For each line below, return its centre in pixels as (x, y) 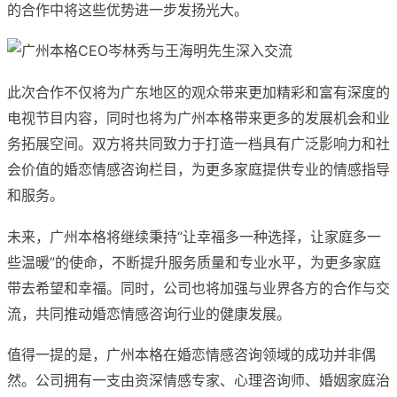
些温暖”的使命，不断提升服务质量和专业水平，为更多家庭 (194, 262)
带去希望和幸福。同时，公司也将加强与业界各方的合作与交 (198, 288)
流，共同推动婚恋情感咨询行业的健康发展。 (149, 313)
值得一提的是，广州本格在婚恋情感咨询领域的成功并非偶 (191, 355)
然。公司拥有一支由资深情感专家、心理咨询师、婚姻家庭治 (198, 381)
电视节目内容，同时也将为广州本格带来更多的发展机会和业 (198, 117)
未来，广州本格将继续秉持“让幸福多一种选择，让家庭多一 (194, 236)
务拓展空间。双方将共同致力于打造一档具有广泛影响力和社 (198, 143)
